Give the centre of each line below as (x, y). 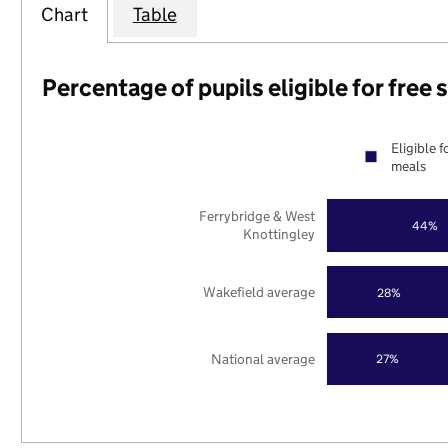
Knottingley (279, 234)
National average (263, 358)
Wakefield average (259, 291)
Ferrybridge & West (257, 216)
